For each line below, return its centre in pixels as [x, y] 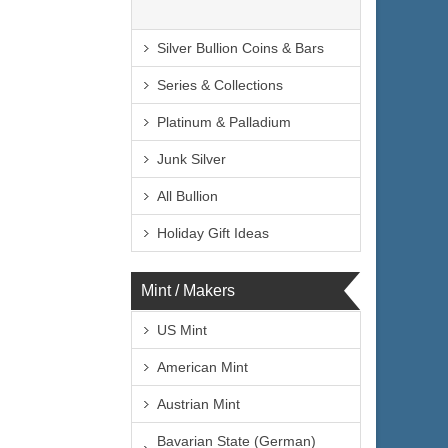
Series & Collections [220, 85]
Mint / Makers [188, 290]
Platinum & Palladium [224, 122]
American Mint [202, 367]
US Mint [182, 330]
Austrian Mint [198, 404]
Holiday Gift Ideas [213, 233]
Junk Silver [191, 159]
